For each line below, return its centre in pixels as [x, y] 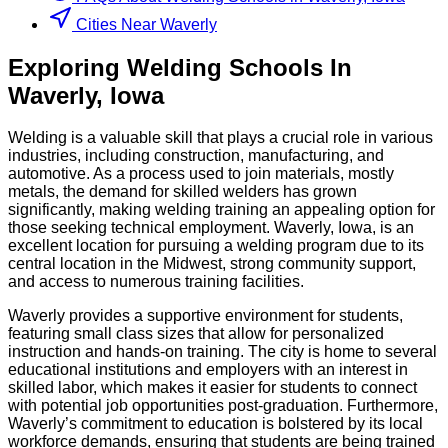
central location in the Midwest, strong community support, [212, 264]
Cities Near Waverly [146, 24]
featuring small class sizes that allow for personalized [196, 334]
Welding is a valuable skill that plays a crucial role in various [220, 138]
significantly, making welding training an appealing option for [221, 210]
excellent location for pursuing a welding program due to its [216, 246]
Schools [276, 67]
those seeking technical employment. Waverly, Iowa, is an [211, 228]
